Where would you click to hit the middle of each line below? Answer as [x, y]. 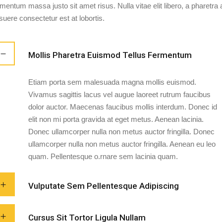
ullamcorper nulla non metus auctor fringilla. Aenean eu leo [122, 144]
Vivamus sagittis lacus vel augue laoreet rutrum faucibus [119, 94]
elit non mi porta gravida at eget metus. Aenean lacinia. [116, 119]
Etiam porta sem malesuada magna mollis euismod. [112, 82]
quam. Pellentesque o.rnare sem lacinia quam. [103, 156]
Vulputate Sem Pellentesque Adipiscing [103, 186]
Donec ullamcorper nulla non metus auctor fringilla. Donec [121, 131]
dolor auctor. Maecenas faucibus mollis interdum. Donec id [122, 107]
